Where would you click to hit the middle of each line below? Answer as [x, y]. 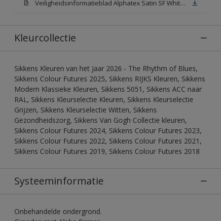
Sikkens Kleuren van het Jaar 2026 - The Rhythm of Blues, [106, 68]
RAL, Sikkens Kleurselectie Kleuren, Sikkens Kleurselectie [104, 99]
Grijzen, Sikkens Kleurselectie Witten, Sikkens [86, 110]
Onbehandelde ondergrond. [58, 211]
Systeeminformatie [59, 181]
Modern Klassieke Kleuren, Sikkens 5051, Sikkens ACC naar [108, 89]
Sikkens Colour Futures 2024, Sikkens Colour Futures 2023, [108, 130]
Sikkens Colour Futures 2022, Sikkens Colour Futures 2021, [108, 141]
